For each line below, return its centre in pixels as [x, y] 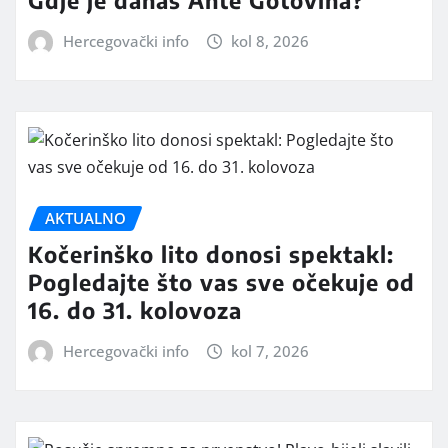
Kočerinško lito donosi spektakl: [211, 254]
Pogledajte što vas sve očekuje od [221, 282]
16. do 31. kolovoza [135, 310]
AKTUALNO [85, 217]
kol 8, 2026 [270, 41]
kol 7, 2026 [270, 351]
